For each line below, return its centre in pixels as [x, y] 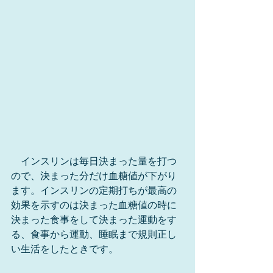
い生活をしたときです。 [65, 249]
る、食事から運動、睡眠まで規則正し [94, 234]
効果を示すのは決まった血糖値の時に [94, 205]
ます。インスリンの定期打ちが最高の [94, 190]
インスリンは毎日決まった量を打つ [94, 161]
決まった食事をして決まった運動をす [94, 220]
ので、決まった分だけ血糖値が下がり [94, 176]
